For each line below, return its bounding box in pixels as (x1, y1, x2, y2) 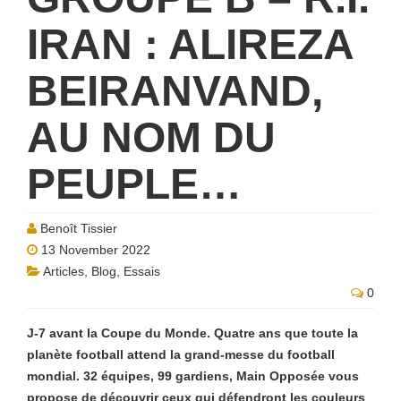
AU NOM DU (27, 114, 276, 161)
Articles (43, 264, 84, 278)
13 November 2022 (38, 243, 150, 257)
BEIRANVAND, (27, 67, 323, 115)
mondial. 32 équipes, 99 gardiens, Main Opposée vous (27, 369, 359, 383)
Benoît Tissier (40, 221, 117, 235)
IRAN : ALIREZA (27, 21, 353, 68)
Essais (124, 264, 160, 278)
